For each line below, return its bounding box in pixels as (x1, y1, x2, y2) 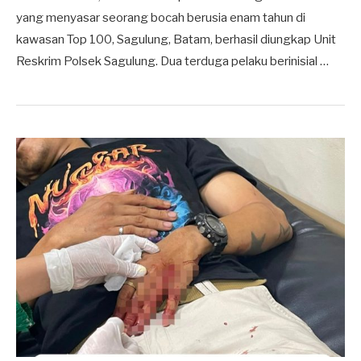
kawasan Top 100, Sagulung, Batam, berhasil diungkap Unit (16, 31, 336, 47)
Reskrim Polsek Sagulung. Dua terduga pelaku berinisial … (16, 53, 329, 68)
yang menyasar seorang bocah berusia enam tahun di (16, 10, 305, 25)
